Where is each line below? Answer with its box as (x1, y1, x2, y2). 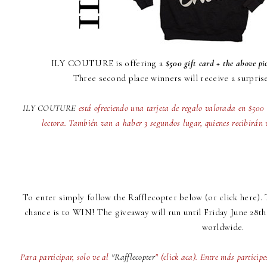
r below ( (173, 192, 209, 203)
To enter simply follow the (23, 192, 129, 203)
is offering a (113, 58, 166, 69)
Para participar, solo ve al (20, 252, 112, 263)
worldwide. (201, 222, 244, 233)
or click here (208, 192, 257, 203)
